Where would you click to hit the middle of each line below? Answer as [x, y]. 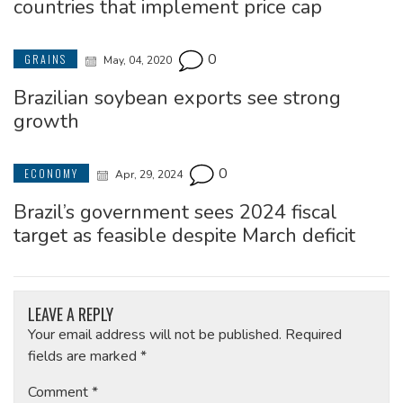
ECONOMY [51, 174]
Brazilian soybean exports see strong [177, 99]
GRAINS [45, 59]
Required [313, 335]
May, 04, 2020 [138, 61]
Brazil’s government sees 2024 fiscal [175, 213]
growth [46, 122]
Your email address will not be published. [155, 335]
